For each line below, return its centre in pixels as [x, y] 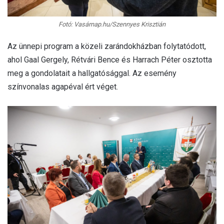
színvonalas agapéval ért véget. [63, 86]
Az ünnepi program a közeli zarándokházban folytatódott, [107, 46]
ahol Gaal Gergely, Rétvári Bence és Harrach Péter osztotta [110, 59]
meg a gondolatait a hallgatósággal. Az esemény [92, 73]
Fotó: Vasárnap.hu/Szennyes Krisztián [112, 24]
